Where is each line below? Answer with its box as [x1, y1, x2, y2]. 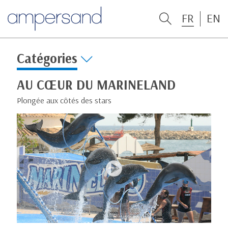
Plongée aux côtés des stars [17, 95, 111, 105]
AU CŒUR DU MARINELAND [17, 76, 176, 93]
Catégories [17, 50, 77, 67]
